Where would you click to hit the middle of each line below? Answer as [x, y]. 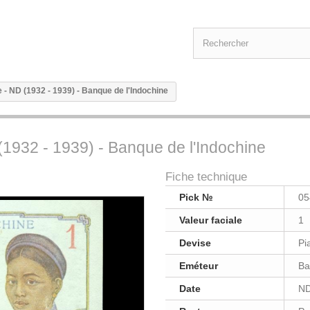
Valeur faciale [211, 220]
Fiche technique [206, 177]
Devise [195, 243]
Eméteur [199, 266]
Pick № [196, 197]
